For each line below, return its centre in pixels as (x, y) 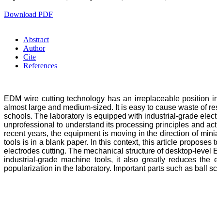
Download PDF (28, 14)
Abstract (36, 39)
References (40, 65)
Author (34, 48)
